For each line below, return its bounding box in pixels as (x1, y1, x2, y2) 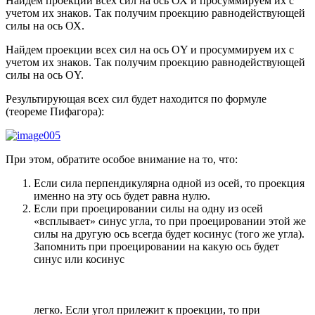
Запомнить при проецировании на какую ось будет (34, 240, 279, 253)
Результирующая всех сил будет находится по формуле (6, 93, 266, 105)
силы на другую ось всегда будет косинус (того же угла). (34, 228, 304, 240)
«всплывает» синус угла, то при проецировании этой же (34, 215, 306, 228)
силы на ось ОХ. (6, 20, 84, 32)
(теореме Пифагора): (6, 105, 104, 118)
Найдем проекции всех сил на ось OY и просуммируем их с (6, 44, 294, 56)
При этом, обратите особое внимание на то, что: (6, 153, 238, 166)
